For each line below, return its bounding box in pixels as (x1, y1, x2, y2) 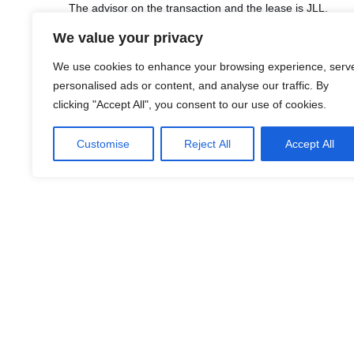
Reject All (184, 137, 231, 150)
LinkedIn (97, 94, 194, 123)
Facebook (129, 94, 241, 123)
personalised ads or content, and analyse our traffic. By (53, 79, 329, 92)
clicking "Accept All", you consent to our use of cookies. (53, 98, 326, 111)
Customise (77, 137, 130, 150)
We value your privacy (53, 30, 203, 46)
